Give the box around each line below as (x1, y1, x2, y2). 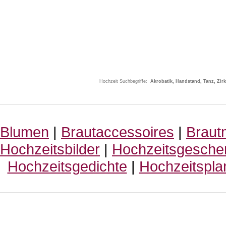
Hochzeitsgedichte (7, 158, 127, 175)
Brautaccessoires (61, 124, 174, 140)
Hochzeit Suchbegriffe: (99, 79, 150, 84)
